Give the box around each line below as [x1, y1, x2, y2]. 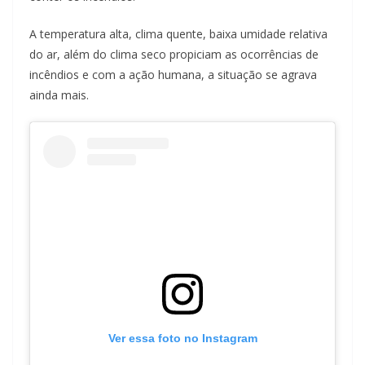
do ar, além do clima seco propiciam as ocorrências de [29, 46, 319, 63]
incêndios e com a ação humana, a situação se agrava [29, 67, 317, 83]
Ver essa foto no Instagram [108, 332, 257, 345]
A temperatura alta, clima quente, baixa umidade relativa [29, 26, 328, 42]
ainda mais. [29, 87, 89, 103]
